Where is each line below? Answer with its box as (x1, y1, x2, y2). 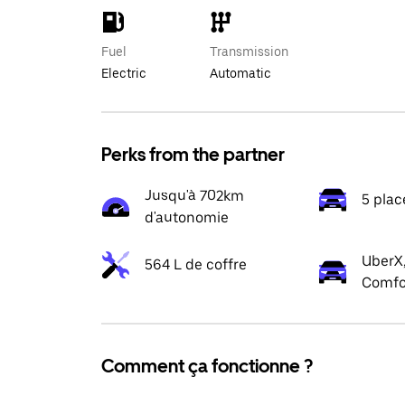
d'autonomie (145, 209, 229, 226)
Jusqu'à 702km (145, 187, 244, 204)
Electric (101, 66, 146, 80)
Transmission (210, 44, 288, 59)
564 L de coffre (145, 256, 247, 273)
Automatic (210, 66, 271, 80)
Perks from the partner (101, 144, 285, 165)
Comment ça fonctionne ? (101, 355, 313, 377)
